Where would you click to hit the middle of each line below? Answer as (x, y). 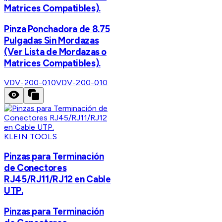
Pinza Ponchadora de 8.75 (57, 29)
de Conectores (35, 168)
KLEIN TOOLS (30, 137)
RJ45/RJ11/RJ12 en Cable (57, 179)
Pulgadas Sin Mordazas (52, 40)
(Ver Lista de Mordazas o (55, 52)
